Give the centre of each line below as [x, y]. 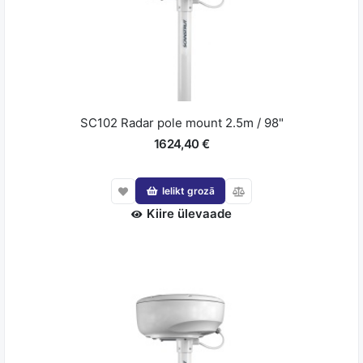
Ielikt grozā [188, 190]
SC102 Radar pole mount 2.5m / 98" [181, 123]
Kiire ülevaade [189, 214]
